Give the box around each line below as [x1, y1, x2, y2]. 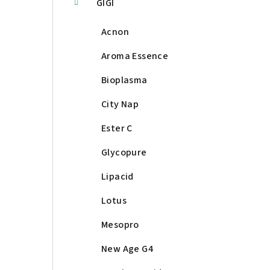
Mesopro [101, 218, 139, 232]
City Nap [101, 98, 139, 111]
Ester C [101, 122, 133, 136]
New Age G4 [101, 242, 153, 256]
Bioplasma [101, 74, 148, 87]
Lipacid [101, 170, 134, 184]
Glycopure [101, 146, 147, 160]
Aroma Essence [101, 49, 169, 63]
